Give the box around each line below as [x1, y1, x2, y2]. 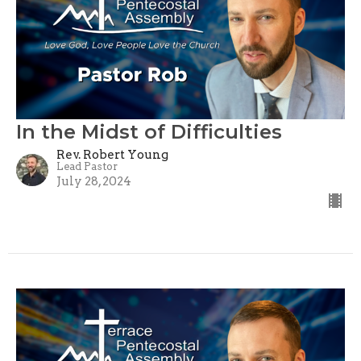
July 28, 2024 [56, 174, 131, 189]
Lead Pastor [56, 160, 118, 173]
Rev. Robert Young [56, 147, 168, 163]
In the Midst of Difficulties [16, 120, 282, 144]
